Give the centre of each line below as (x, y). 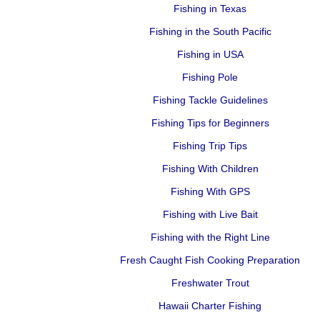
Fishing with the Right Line (210, 237)
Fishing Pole (210, 77)
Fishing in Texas (210, 9)
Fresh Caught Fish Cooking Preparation (210, 260)
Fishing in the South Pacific (210, 31)
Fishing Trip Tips (210, 146)
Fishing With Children (210, 169)
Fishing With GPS (210, 191)
